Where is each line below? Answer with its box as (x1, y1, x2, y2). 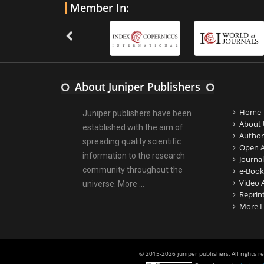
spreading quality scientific (82, 136, 181, 146)
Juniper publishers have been (82, 108, 192, 118)
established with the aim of (82, 122, 184, 132)
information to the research (82, 150, 186, 160)
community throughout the (82, 164, 183, 174)
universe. (82, 179, 118, 189)
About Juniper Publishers (74, 79, 200, 94)
